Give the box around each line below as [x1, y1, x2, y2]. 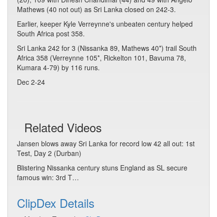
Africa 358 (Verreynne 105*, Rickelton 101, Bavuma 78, [17, 53, 186, 62]
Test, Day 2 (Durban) [17, 148, 81, 158]
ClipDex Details [17, 194, 94, 211]
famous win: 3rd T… [17, 172, 79, 182]
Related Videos [24, 119, 102, 136]
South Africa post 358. [17, 29, 85, 38]
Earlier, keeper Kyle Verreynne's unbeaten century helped [17, 19, 193, 29]
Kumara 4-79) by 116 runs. [17, 62, 100, 72]
